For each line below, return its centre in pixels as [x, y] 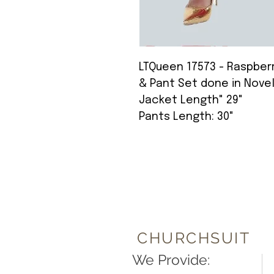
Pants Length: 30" [186, 117]
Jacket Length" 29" [191, 101]
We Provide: [171, 260]
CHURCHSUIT [194, 238]
